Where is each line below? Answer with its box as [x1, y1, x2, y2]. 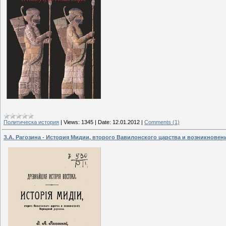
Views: [64, 119, 80, 125]
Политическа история [4, 119, 59, 125]
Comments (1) [144, 119, 180, 125]
